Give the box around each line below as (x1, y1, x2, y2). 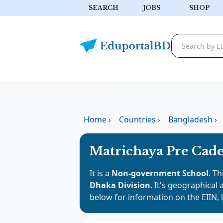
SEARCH (89, 4, 118, 11)
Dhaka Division (90, 180, 150, 191)
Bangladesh (168, 114, 213, 125)
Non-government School (111, 168, 209, 179)
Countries (119, 114, 156, 125)
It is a (90, 168, 111, 179)
